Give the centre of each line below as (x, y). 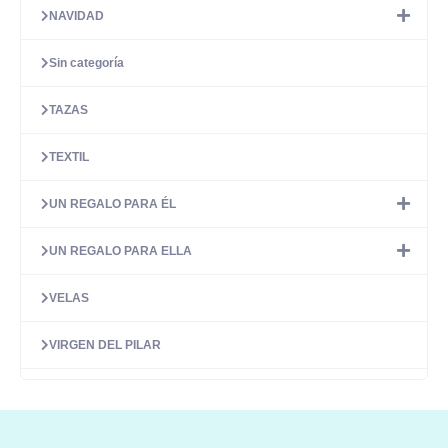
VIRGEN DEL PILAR (105, 345)
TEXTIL (69, 157)
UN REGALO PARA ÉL (112, 204)
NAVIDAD (76, 16)
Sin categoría (86, 63)
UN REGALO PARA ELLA (120, 251)
